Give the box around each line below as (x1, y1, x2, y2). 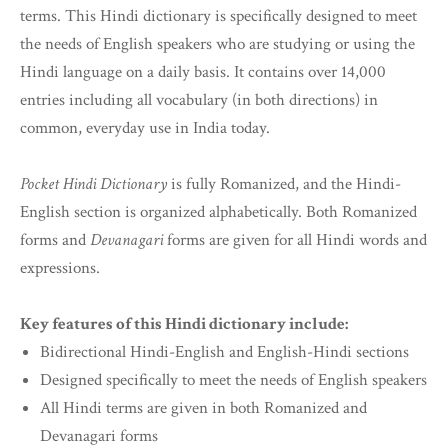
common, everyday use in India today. (20, 117, 270, 140)
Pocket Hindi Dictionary (20, 173, 167, 196)
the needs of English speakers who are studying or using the (20, 33, 415, 56)
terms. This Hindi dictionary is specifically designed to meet (20, 5, 417, 28)
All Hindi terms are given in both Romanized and (40, 397, 367, 420)
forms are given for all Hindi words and (163, 229, 427, 252)
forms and (20, 229, 90, 252)
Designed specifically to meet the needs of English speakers (40, 369, 427, 392)
